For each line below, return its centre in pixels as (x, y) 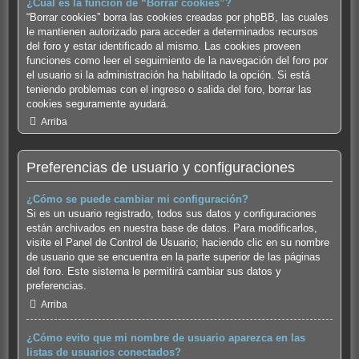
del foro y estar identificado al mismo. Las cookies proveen (163, 46)
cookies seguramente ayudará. (97, 103)
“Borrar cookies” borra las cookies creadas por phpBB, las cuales (177, 17)
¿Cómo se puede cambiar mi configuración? (137, 200)
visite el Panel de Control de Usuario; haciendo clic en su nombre (177, 243)
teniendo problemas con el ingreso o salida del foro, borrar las (169, 89)
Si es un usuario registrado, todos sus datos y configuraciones (171, 214)
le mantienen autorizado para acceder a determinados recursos (172, 31)
